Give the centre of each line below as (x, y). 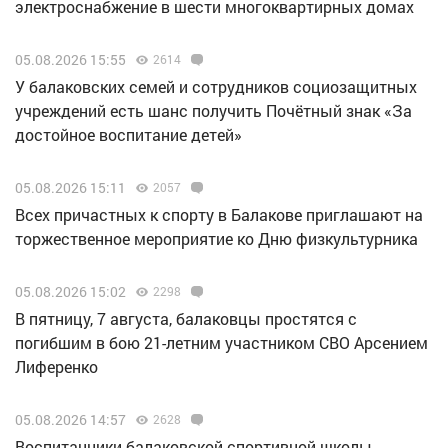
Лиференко (56, 367)
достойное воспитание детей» (128, 135)
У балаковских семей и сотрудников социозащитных (216, 87)
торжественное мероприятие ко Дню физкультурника (216, 239)
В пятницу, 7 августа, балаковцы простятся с (186, 319)
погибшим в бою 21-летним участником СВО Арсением (221, 343)
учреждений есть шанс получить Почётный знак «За (213, 111)
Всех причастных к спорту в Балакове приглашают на (219, 215)
